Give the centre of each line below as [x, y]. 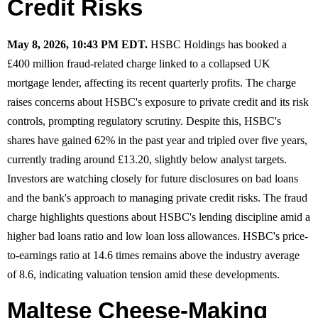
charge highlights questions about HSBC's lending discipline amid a [159, 216]
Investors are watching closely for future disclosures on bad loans [153, 178]
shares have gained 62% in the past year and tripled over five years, [157, 140]
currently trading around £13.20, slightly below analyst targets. [147, 159]
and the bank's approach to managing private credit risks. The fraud [157, 197]
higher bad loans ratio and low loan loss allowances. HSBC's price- [158, 236]
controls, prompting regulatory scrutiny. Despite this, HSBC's [144, 121]
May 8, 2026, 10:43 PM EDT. [77, 44]
